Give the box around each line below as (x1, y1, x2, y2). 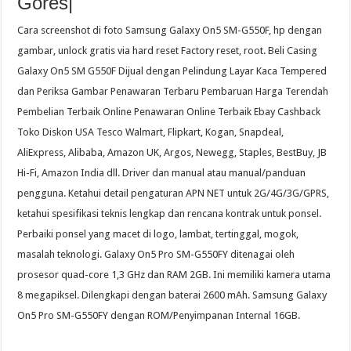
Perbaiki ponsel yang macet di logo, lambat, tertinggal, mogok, (17, 228, 299, 241)
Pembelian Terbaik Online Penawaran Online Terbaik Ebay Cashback (17, 106, 321, 118)
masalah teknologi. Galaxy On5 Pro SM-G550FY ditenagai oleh (17, 248, 295, 261)
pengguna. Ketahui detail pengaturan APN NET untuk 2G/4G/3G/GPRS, (17, 187, 330, 200)
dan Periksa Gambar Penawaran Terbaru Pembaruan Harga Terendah (17, 85, 329, 98)
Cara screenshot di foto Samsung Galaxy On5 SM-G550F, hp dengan (17, 24, 323, 37)
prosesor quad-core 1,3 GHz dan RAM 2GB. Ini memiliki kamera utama (17, 269, 331, 281)
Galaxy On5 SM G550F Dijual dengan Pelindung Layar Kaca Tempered (17, 65, 327, 78)
